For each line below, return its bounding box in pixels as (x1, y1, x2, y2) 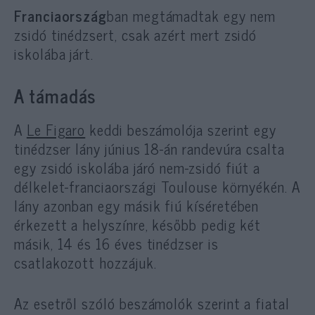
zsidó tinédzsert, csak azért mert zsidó (14, 22, 257, 46)
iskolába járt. (14, 41, 94, 65)
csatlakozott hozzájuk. (14, 250, 157, 274)
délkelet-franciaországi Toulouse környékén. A (14, 174, 300, 198)
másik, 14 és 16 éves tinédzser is (14, 231, 219, 255)
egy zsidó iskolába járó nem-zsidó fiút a (14, 155, 261, 179)
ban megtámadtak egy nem (107, 3, 276, 27)
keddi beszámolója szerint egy (85, 117, 277, 141)
